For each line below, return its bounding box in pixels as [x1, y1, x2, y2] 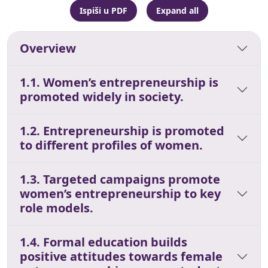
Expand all [156, 4, 199, 16]
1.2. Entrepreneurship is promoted [20, 122, 224, 139]
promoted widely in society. [20, 88, 184, 105]
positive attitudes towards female [20, 248, 223, 264]
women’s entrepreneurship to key [20, 185, 221, 202]
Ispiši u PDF [79, 4, 127, 16]
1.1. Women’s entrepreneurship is [20, 74, 218, 90]
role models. [20, 199, 93, 216]
